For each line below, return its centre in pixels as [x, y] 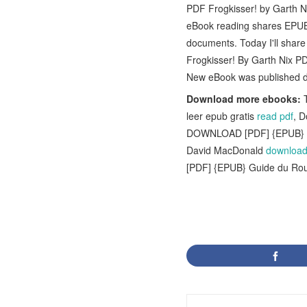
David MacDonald [226, 150]
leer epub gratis [222, 116]
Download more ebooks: [244, 99]
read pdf [275, 116]
